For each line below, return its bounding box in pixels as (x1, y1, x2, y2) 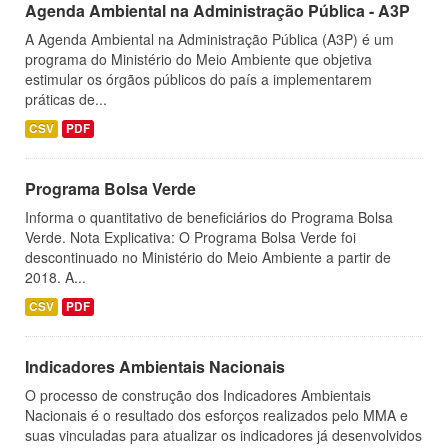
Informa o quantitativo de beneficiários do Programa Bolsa (25, 207, 393, 227)
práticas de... (25, 89, 107, 109)
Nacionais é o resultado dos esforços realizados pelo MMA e (25, 405, 408, 425)
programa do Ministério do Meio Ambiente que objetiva (25, 49, 372, 69)
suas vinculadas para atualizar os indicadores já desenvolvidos (25, 425, 422, 445)
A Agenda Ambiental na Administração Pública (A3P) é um (25, 29, 394, 49)
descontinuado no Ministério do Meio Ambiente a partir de (25, 247, 391, 267)
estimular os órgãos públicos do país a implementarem (25, 69, 372, 89)
